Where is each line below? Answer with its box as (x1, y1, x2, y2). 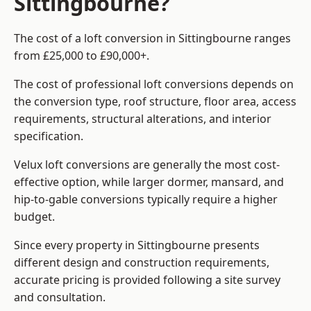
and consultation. (14, 289, 106, 305)
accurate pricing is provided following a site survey (14, 272, 280, 288)
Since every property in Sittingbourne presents (14, 237, 260, 253)
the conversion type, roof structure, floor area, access (14, 94, 296, 110)
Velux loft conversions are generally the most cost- (14, 157, 280, 173)
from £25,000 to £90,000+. (14, 48, 149, 64)
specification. (14, 128, 83, 144)
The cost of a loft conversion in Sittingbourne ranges (14, 31, 291, 47)
